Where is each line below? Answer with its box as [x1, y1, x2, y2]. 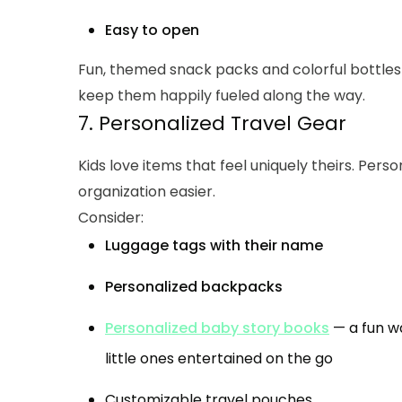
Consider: [78, 207, 144, 229]
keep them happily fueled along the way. [78, 85, 365, 107]
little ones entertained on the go [105, 348, 333, 370]
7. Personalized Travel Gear [78, 109, 346, 138]
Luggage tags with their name [105, 235, 323, 257]
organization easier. [78, 181, 215, 203]
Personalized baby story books [105, 318, 329, 339]
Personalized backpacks [105, 276, 283, 298]
